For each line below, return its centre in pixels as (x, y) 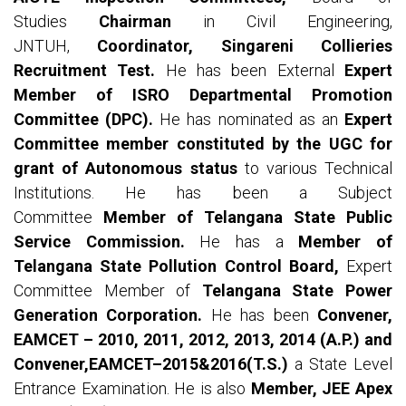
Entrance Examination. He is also (132, 389)
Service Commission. (99, 242)
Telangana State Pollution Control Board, (176, 266)
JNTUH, (56, 46)
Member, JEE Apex (322, 389)
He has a (242, 242)
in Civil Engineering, (298, 22)
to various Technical (314, 169)
